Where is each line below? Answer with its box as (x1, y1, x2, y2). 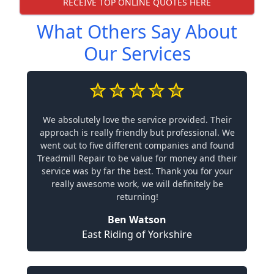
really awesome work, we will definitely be (51, 178, 223, 190)
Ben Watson (108, 213, 166, 226)
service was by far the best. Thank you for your (41, 165, 233, 177)
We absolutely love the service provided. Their (42, 114, 232, 125)
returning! (116, 191, 158, 202)
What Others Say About (37, 19, 237, 44)
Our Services (83, 41, 191, 66)
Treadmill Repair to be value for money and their (37, 152, 237, 164)
